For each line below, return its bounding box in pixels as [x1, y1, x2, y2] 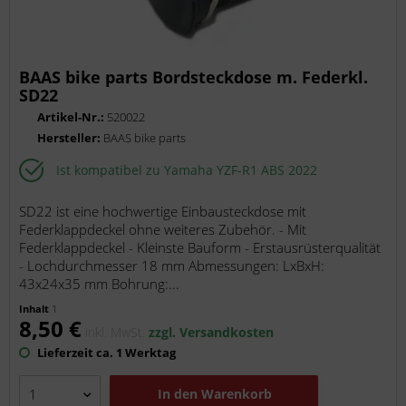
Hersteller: [37, 129, 104, 146]
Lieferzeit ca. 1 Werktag [34, 343, 177, 361]
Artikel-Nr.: [37, 108, 108, 125]
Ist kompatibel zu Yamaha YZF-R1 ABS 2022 [56, 161, 318, 179]
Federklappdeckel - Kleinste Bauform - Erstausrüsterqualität [19, 237, 382, 256]
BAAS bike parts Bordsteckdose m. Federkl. [19, 65, 369, 88]
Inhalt [19, 301, 53, 315]
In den [158, 384, 198, 402]
